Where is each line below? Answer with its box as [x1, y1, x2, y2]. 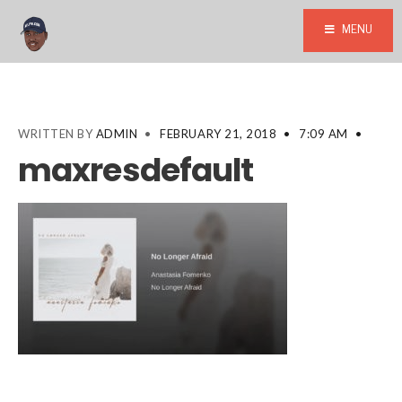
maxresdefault [18, 147, 254, 193]
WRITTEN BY [18, 127, 96, 141]
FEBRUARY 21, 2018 [160, 127, 277, 141]
